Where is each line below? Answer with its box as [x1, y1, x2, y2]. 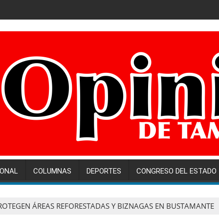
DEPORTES [87, 167, 121, 175]
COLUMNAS [33, 167, 71, 175]
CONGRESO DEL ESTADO [136, 167, 217, 175]
